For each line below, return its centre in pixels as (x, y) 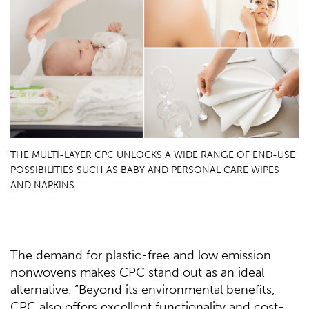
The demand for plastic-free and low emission (141, 256)
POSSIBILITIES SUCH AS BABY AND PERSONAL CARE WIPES (145, 170)
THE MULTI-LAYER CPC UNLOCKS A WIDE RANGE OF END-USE (153, 155)
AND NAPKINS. (43, 186)
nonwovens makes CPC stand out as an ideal (137, 273)
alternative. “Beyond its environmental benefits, (142, 290)
